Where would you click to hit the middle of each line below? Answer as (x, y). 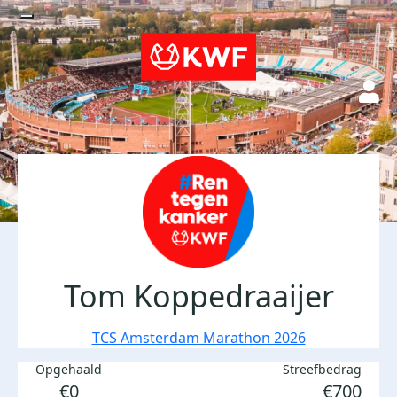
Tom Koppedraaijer (198, 296)
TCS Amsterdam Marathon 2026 (198, 338)
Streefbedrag (322, 369)
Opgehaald (69, 369)
